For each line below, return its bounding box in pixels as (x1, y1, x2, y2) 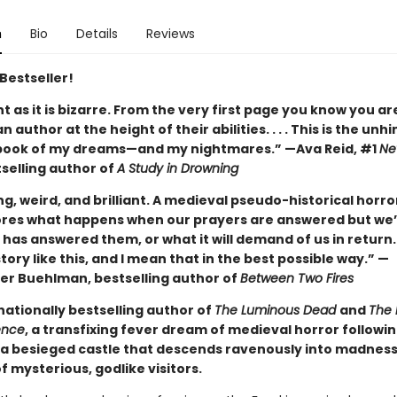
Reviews (145, 25, 195, 43)
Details (75, 25, 118, 43)
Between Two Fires (239, 269, 354, 287)
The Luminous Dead (214, 301, 339, 319)
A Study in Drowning (116, 160, 238, 177)
